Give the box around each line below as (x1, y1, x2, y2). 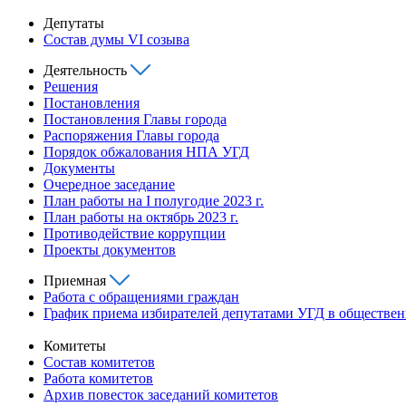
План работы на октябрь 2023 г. (43, 208, 238, 225)
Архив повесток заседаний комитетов (43, 386, 278, 402)
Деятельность (43, 62, 127, 78)
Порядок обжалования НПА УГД (43, 143, 249, 159)
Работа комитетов (43, 370, 153, 386)
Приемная (43, 272, 106, 288)
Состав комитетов (43, 353, 155, 370)
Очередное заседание (43, 176, 175, 192)
